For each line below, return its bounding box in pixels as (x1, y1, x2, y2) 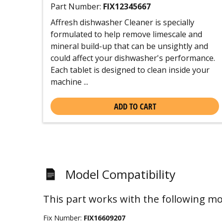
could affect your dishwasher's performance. (51, 53, 215, 63)
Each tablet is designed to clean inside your (51, 64, 210, 75)
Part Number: (51, 1, 103, 12)
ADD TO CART (113, 101, 156, 112)
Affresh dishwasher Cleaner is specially (51, 17, 194, 28)
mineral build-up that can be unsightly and (51, 41, 208, 52)
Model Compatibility (65, 166, 175, 182)
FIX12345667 (103, 1, 151, 12)
